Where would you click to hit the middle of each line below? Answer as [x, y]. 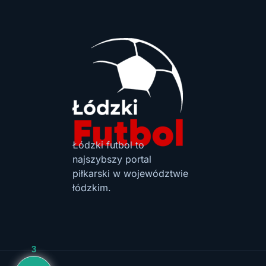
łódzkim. [92, 187]
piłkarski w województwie [130, 173]
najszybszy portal [112, 159]
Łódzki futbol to [108, 145]
